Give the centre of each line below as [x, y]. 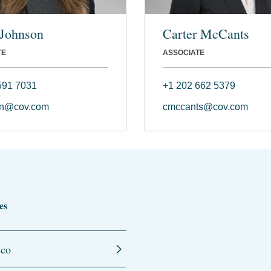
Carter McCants [206, 33]
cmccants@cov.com [205, 106]
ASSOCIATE [184, 52]
